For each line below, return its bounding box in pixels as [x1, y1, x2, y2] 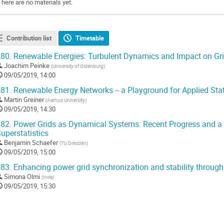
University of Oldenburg [52, 62, 103, 69]
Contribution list [6, 33, 51, 43]
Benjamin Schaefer [4, 137, 58, 147]
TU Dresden [61, 139, 86, 146]
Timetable [75, 33, 104, 43]
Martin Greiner [4, 94, 44, 104]
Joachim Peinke [4, 60, 49, 70]
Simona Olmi [4, 171, 40, 181]
